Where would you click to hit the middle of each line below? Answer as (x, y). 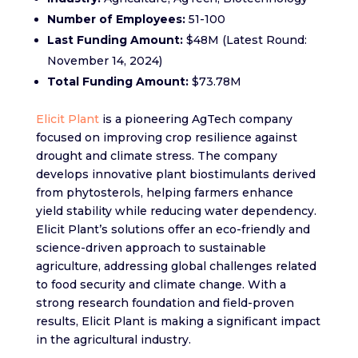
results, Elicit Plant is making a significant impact (178, 322)
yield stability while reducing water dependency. (176, 211)
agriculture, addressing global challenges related (176, 267)
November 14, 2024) (104, 61)
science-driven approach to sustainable (151, 248)
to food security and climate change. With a (161, 285)
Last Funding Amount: (116, 40)
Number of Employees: (116, 20)
